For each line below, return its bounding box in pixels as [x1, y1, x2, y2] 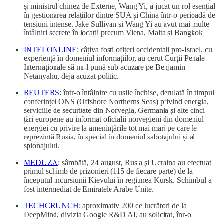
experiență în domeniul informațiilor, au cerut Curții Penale [24, 54, 205, 62]
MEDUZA [24, 158, 58, 166]
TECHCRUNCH [24, 201, 79, 210]
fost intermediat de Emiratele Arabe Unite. [24, 184, 154, 193]
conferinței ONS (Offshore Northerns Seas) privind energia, [24, 97, 209, 106]
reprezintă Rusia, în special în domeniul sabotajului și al [24, 132, 195, 141]
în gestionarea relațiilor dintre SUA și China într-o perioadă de [24, 10, 215, 19]
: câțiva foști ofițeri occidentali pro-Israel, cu [77, 45, 212, 54]
